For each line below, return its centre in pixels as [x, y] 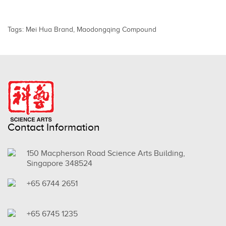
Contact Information [54, 127]
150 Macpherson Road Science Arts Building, [106, 153]
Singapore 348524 [60, 163]
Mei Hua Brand [49, 30]
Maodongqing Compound [117, 30]
